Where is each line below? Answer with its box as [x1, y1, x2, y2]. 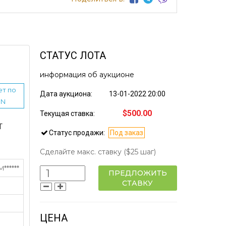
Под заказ [109, 128, 143, 137]
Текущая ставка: [39, 109, 96, 118]
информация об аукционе [39, 70, 134, 79]
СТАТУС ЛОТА [39, 49, 106, 62]
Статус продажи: [48, 128, 105, 137]
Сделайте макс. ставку [39, 147, 124, 156]
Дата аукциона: [39, 89, 94, 98]
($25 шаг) [123, 147, 156, 156]
